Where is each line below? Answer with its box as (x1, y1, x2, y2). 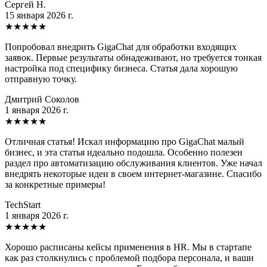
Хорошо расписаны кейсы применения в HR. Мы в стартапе (5, 241, 252, 252)
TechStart (5, 199, 41, 210)
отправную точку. (5, 73, 77, 84)
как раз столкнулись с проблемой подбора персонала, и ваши (5, 252, 254, 263)
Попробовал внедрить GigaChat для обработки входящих (5, 41, 237, 52)
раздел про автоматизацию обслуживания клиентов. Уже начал (5, 157, 262, 168)
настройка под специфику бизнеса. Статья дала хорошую (5, 63, 238, 73)
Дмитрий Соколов (5, 94, 79, 104)
